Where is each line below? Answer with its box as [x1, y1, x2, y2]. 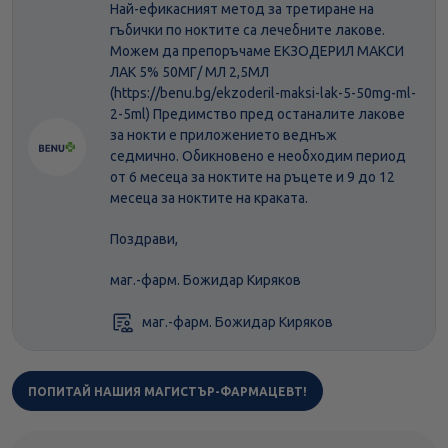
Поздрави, [110, 231, 178, 248]
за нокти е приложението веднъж [110, 127, 337, 144]
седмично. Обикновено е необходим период [110, 148, 406, 165]
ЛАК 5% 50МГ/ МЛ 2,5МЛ [110, 64, 269, 81]
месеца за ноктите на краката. [110, 190, 311, 207]
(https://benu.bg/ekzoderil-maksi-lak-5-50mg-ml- [110, 85, 416, 102]
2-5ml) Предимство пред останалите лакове [110, 106, 405, 123]
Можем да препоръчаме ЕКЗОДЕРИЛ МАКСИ [110, 43, 404, 60]
